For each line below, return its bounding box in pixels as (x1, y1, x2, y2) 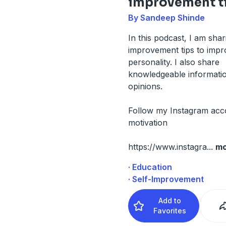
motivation (128, 117, 167, 128)
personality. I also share (128, 56, 219, 67)
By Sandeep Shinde (128, 12, 205, 23)
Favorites (153, 206, 187, 215)
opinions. (128, 81, 162, 91)
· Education (128, 161, 172, 172)
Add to (158, 196, 182, 205)
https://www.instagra (128, 141, 207, 152)
